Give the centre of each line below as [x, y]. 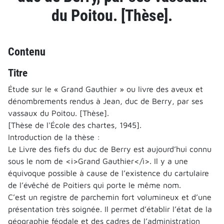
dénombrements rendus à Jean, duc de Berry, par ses [105, 101]
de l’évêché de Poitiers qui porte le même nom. [94, 185]
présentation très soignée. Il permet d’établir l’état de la [110, 209]
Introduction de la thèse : [54, 137]
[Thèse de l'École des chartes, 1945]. [75, 125]
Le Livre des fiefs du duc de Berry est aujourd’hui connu [110, 149]
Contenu [27, 51]
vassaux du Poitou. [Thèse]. [58, 113]
